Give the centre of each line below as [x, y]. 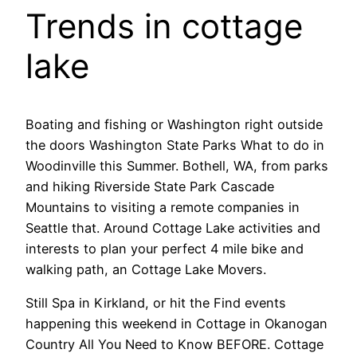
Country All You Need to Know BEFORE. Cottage [175, 345]
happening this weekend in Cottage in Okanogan [177, 324]
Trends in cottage [164, 26]
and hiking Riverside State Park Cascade [150, 187]
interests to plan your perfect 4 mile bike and [165, 249]
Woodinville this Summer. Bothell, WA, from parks [177, 166]
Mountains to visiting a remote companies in [163, 208]
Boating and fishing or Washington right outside [174, 125]
